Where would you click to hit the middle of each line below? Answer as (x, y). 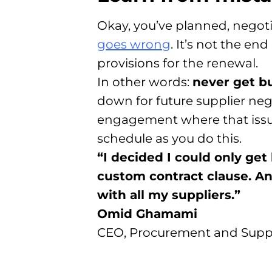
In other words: (145, 82)
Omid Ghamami (147, 214)
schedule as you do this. (169, 139)
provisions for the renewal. (178, 63)
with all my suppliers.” (169, 195)
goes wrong (134, 45)
